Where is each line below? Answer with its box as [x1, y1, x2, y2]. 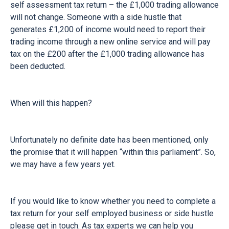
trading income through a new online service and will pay [10, 37, 211, 47]
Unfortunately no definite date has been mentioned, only [10, 135, 209, 145]
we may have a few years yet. [10, 159, 116, 169]
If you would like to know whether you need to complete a [10, 196, 216, 206]
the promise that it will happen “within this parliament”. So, [10, 147, 216, 157]
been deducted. [10, 61, 65, 71]
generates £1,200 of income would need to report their [10, 25, 205, 34]
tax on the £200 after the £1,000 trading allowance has [10, 49, 204, 59]
